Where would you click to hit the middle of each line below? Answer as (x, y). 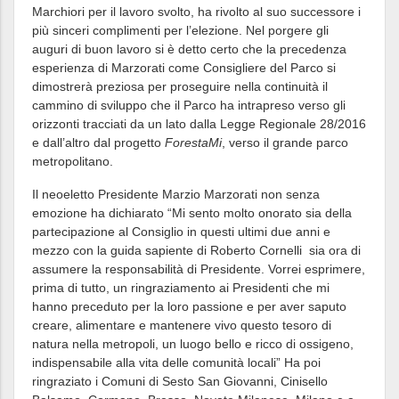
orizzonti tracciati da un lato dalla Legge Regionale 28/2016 (199, 124)
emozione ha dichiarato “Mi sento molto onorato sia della (192, 213)
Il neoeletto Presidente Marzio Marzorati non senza (176, 194)
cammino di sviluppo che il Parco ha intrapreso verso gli (189, 105)
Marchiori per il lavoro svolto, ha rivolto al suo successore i (196, 12)
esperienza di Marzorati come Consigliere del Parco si (184, 68)
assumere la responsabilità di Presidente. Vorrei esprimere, (199, 269)
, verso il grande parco (285, 142)
